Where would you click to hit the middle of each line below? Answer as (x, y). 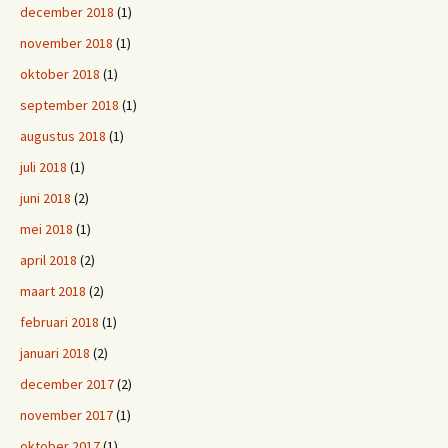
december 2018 (67, 12)
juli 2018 (43, 167)
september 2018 (69, 105)
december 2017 (67, 384)
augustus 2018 (63, 136)
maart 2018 (53, 291)
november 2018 (66, 43)
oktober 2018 (60, 74)
